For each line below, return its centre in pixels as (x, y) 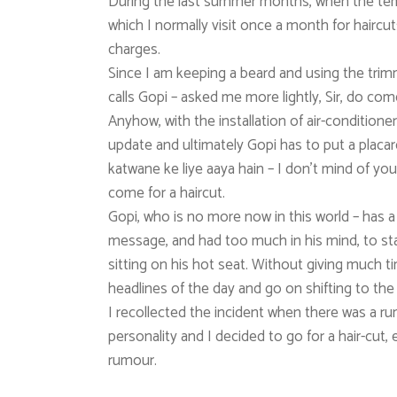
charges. (134, 50)
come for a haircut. (167, 194)
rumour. (132, 361)
